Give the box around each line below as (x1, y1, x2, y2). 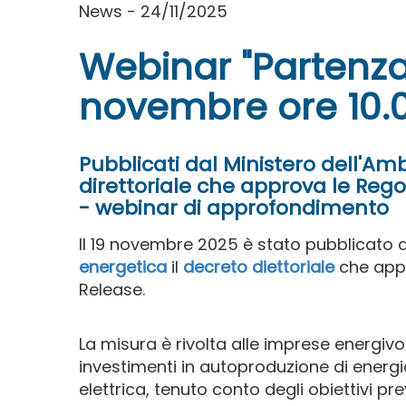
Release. (79, 277, 145, 301)
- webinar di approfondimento (79, 193, 389, 222)
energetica (79, 255, 167, 278)
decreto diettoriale (183, 255, 334, 278)
